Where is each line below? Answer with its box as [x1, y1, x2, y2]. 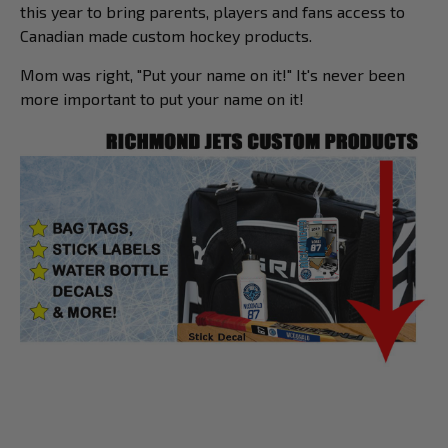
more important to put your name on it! [20, 89, 308, 109]
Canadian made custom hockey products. [20, 26, 316, 46]
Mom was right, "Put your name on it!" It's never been [20, 65, 405, 85]
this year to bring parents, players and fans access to [20, 2, 405, 22]
